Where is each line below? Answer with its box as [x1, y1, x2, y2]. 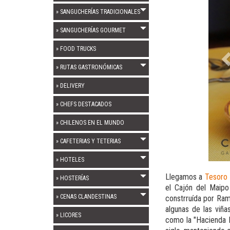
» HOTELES [56, 156, 84, 163]
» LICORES [56, 212, 81, 219]
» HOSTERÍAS [56, 175, 89, 182]
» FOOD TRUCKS [56, 45, 96, 52]
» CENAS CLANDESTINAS [56, 193, 117, 200]
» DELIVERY [56, 82, 85, 89]
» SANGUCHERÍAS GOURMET [56, 27, 126, 34]
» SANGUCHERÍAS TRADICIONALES [56, 8, 140, 15]
